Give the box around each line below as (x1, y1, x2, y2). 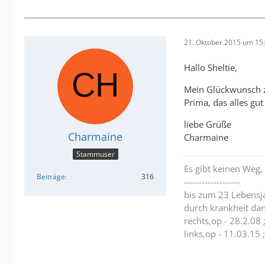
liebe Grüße (184, 118, 231, 130)
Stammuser (76, 149, 115, 160)
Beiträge (37, 172, 65, 182)
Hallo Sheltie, (184, 61, 237, 73)
